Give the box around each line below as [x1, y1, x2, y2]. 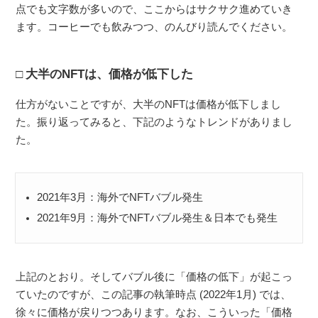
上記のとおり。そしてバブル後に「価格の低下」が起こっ [16, 270, 293, 283]
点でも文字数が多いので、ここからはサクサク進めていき [16, 2, 293, 15]
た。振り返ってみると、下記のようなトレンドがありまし [16, 115, 293, 128]
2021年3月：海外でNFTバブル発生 [37, 191, 204, 203]
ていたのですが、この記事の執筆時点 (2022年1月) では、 [16, 287, 292, 300]
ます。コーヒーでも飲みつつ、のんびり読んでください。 [16, 20, 293, 33]
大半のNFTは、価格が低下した [26, 67, 194, 81]
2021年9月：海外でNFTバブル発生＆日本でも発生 [37, 212, 278, 224]
